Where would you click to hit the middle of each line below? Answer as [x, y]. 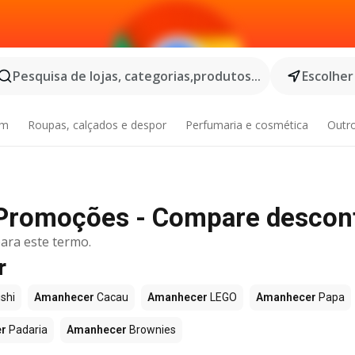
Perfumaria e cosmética [246, 125]
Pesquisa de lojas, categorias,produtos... [137, 76]
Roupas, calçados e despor [97, 125]
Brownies [151, 330]
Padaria [27, 330]
